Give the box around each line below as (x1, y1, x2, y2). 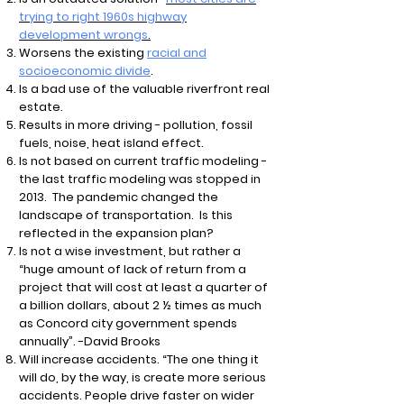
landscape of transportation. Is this (19, 207, 233, 224)
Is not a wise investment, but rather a (19, 243, 243, 260)
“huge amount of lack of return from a (19, 261, 246, 278)
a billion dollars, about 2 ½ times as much (19, 297, 262, 314)
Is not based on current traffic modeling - (19, 152, 267, 170)
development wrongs (19, 26, 148, 43)
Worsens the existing (19, 44, 147, 61)
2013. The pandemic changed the (19, 188, 218, 206)
